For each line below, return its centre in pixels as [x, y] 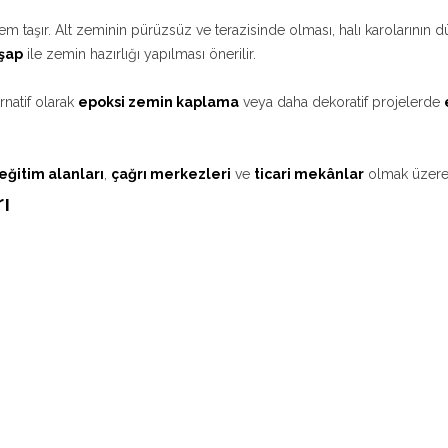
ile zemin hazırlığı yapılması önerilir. [139, 54]
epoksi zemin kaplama [158, 102]
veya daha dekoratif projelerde [341, 102]
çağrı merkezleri [171, 174]
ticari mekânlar [309, 174]
